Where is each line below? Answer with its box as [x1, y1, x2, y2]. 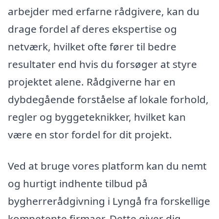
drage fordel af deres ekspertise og [8, 22, 177, 36]
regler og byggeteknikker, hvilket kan [8, 110, 186, 124]
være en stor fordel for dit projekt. [8, 128, 172, 142]
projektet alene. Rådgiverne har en [8, 75, 175, 89]
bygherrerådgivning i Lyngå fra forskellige [8, 194, 210, 208]
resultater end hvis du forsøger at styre [8, 57, 197, 71]
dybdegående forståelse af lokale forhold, [8, 92, 209, 107]
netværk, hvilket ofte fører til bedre [8, 40, 176, 54]
